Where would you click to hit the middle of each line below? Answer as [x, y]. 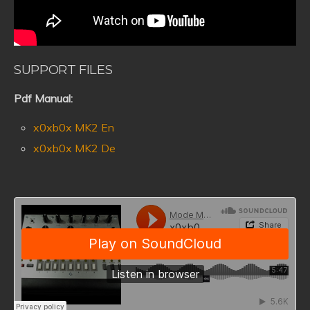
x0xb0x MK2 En [74, 128]
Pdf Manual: [43, 99]
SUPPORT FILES [63, 70]
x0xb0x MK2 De [75, 148]
